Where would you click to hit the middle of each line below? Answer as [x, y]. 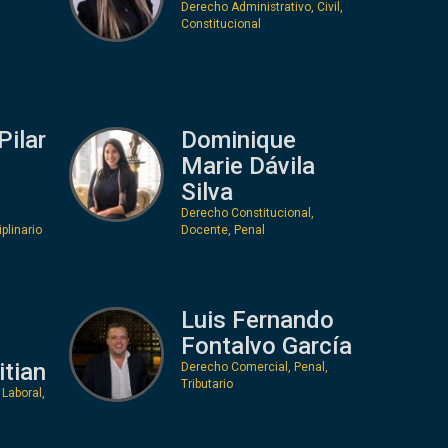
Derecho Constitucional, [247, 212]
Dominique [238, 139]
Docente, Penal [223, 229]
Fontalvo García [266, 345]
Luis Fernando [257, 319]
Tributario [207, 383]
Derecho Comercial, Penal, [254, 366]
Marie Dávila [248, 165]
